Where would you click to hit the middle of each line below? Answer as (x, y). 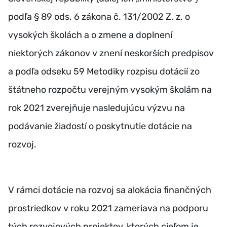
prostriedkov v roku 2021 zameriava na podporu (108, 208)
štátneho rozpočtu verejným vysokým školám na (110, 90)
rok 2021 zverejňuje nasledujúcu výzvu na (97, 108)
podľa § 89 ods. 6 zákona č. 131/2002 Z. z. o (99, 17)
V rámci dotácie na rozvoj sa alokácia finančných (110, 190)
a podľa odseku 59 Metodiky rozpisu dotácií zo (104, 71)
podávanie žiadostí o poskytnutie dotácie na (100, 126)
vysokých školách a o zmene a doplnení (90, 35)
